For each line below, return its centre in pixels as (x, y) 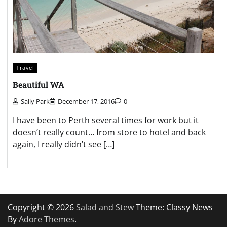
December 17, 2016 (86, 101)
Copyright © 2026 (42, 207)
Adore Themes (47, 219)
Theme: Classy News (173, 207)
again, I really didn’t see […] (64, 144)
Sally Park (35, 101)
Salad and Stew (105, 207)
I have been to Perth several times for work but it (106, 120)
